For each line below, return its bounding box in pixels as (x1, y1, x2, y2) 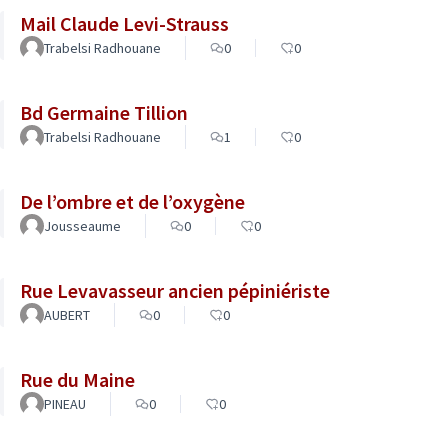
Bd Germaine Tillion (20, 100, 188, 125)
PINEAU (44, 395, 86, 413)
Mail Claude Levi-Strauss (20, 11, 229, 36)
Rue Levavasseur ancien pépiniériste (20, 278, 330, 303)
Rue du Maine (20, 367, 135, 392)
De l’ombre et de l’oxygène (20, 189, 245, 214)
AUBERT (44, 306, 90, 324)
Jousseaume (44, 217, 121, 235)
